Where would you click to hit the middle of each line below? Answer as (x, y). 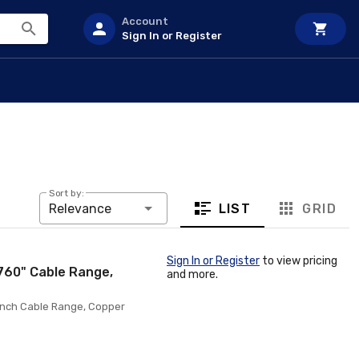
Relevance (80, 209)
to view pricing (298, 261)
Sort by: (66, 194)
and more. (192, 274)
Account (145, 21)
